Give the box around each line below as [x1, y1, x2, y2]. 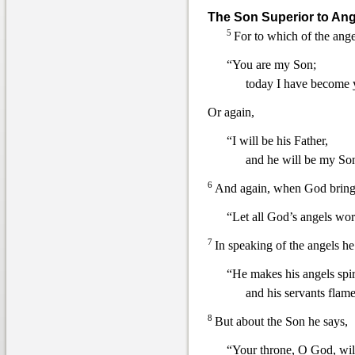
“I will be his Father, [227, 134, 328, 147]
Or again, [208, 105, 254, 119]
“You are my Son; [227, 58, 316, 71]
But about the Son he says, [215, 315, 348, 328]
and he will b [246, 153, 311, 166]
